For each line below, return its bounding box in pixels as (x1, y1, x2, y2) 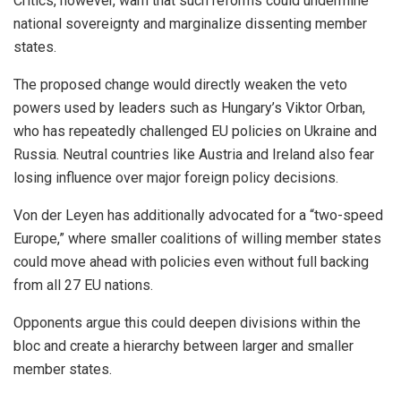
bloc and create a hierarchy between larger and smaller (13, 337, 354, 355)
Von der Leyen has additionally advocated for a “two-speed (13, 207, 383, 225)
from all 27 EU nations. (13, 277, 153, 294)
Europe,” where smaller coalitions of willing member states (13, 230, 381, 248)
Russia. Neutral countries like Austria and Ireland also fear (13, 146, 374, 164)
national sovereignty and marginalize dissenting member (13, 15, 367, 33)
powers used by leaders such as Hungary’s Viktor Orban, (13, 99, 365, 117)
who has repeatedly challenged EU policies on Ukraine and (13, 123, 377, 141)
